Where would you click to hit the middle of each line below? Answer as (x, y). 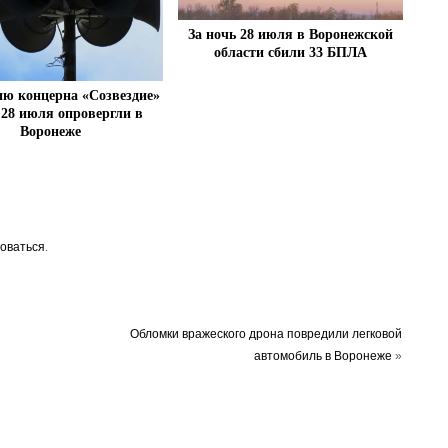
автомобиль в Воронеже (323, 356)
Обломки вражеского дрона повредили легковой (266, 334)
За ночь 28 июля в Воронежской (291, 34)
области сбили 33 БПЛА (291, 52)
